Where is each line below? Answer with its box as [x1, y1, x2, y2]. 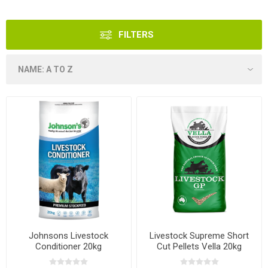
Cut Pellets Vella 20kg [157, 241, 242, 252]
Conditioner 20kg [35, 241, 102, 252]
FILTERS [118, 29, 154, 41]
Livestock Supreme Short [150, 230, 249, 242]
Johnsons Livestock [29, 230, 109, 242]
